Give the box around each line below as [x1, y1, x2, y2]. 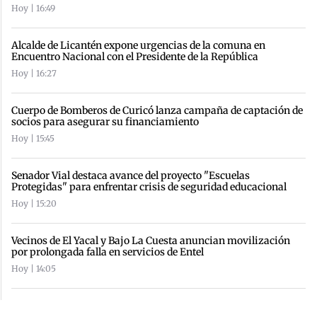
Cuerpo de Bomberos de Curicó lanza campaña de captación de [11, 103, 303, 117]
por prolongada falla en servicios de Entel [11, 245, 204, 258]
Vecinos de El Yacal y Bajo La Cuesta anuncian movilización [11, 234, 290, 247]
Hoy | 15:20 [11, 197, 57, 209]
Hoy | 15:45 [11, 132, 54, 144]
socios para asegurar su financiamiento [11, 115, 199, 128]
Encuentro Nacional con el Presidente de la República [11, 50, 258, 63]
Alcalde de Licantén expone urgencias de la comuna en [11, 38, 265, 52]
